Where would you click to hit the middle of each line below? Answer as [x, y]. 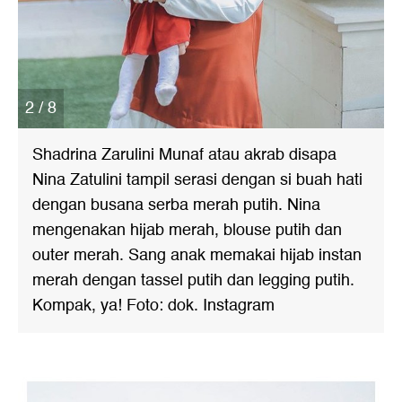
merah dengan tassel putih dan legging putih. [193, 280]
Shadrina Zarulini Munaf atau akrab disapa [184, 155]
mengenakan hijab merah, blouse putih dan [187, 230]
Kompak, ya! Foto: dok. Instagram [153, 306]
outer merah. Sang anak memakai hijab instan [197, 255]
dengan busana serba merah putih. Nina [176, 205]
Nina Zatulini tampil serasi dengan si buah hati [197, 180]
